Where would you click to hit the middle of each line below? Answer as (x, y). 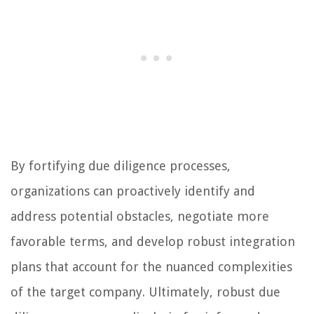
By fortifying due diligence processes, (121, 166)
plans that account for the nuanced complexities (151, 267)
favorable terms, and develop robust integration (153, 242)
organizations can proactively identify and (133, 191)
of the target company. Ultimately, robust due (145, 292)
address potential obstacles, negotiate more (140, 217)
